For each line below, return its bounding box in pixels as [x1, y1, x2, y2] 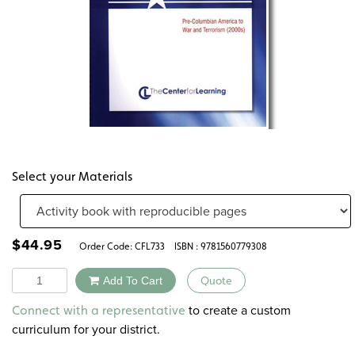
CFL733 [135, 240, 165, 252]
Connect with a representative [12, 303, 185, 319]
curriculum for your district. [12, 320, 160, 339]
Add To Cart [103, 273, 162, 287]
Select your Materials [12, 168, 132, 184]
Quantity [11, 266, 59, 285]
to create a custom [185, 301, 291, 320]
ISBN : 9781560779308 [174, 240, 267, 252]
